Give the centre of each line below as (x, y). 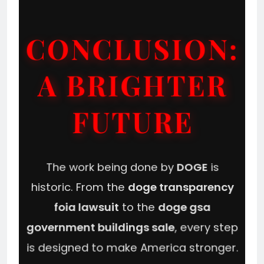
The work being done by (111, 167)
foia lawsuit (86, 207)
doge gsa (184, 207)
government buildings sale (100, 227)
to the (138, 207)
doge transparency (180, 187)
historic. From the (79, 187)
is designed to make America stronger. (132, 247)
